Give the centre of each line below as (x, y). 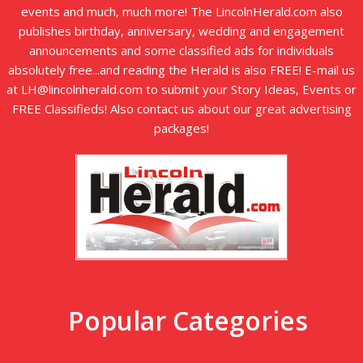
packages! (181, 128)
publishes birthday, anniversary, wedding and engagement (181, 31)
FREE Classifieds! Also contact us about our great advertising (181, 109)
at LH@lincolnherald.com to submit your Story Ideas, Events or (181, 90)
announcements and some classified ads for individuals (181, 51)
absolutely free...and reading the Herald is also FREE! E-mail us (181, 70)
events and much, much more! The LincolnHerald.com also (181, 12)
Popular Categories (188, 321)
